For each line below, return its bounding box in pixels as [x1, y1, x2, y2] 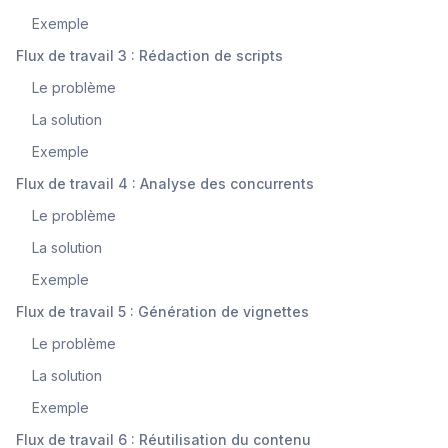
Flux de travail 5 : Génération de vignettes [16, 302, 309, 320]
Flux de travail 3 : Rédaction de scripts [16, 46, 283, 64]
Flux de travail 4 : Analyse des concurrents [16, 174, 314, 192]
